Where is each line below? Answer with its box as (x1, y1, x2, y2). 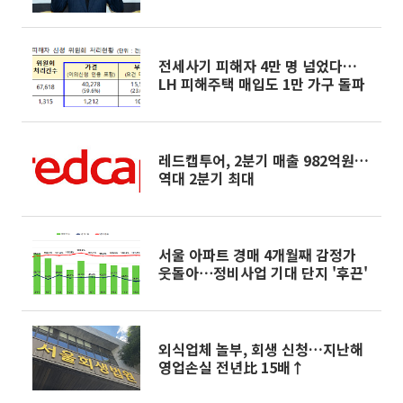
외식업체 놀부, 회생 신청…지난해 (158, 338, 363, 360)
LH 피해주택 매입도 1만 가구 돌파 (158, 73, 365, 94)
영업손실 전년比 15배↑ (158, 356, 305, 378)
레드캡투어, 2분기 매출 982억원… (158, 149, 369, 171)
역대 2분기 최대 (158, 167, 255, 189)
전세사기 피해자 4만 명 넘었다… (158, 55, 357, 76)
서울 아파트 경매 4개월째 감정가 (158, 244, 356, 265)
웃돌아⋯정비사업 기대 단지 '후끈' (158, 262, 368, 283)
